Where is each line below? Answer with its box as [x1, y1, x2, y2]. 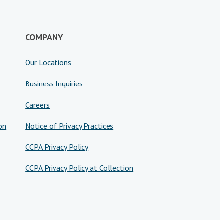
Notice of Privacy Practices [25, 121, 114, 131]
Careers [25, 100, 50, 110]
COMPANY [25, 31, 64, 43]
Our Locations [25, 57, 72, 67]
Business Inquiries [25, 79, 83, 88]
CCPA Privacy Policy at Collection [25, 163, 134, 173]
